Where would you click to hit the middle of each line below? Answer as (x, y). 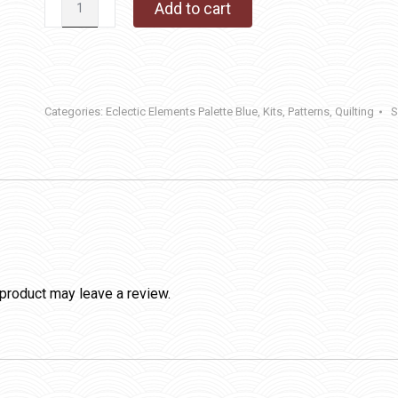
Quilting (354, 111)
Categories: (75, 111)
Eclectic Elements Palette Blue (182, 111)
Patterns (309, 111)
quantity (68, 24)
